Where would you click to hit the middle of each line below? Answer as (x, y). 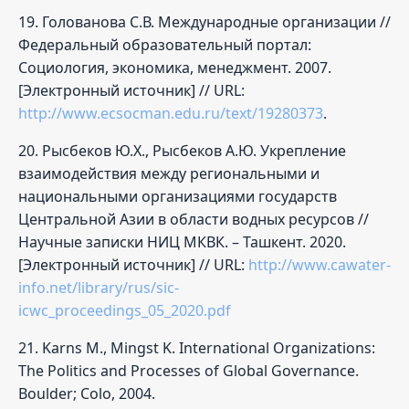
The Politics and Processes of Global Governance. (189, 370)
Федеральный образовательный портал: (165, 44)
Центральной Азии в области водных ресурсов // (194, 219)
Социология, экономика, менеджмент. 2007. (175, 67)
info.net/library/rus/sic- (99, 287)
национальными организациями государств (178, 196)
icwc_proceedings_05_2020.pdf (125, 310)
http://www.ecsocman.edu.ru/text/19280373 (171, 113)
